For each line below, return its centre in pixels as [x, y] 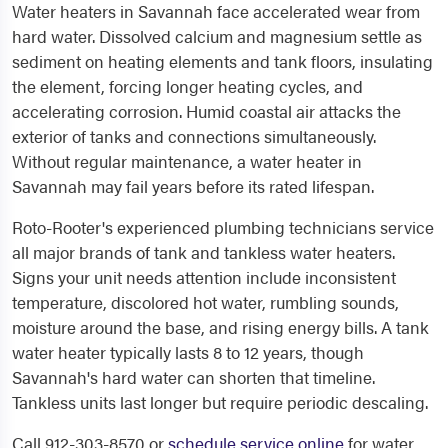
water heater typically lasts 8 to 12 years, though [188, 352]
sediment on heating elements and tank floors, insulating [222, 61]
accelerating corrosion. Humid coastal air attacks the [206, 111]
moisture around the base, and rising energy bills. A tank [220, 327]
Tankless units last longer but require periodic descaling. [220, 402]
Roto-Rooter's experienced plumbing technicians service [223, 227]
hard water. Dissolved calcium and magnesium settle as [217, 36]
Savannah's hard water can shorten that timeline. [193, 377]
